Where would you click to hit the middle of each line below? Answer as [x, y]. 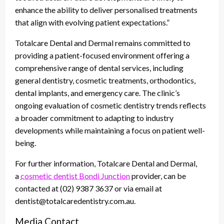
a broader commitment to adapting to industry [94, 118]
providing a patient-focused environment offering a [102, 55]
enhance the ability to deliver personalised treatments [106, 10]
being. [25, 143]
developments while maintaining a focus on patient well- [110, 130]
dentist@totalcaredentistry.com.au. [75, 201]
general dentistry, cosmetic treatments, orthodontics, [105, 80]
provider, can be [158, 176]
